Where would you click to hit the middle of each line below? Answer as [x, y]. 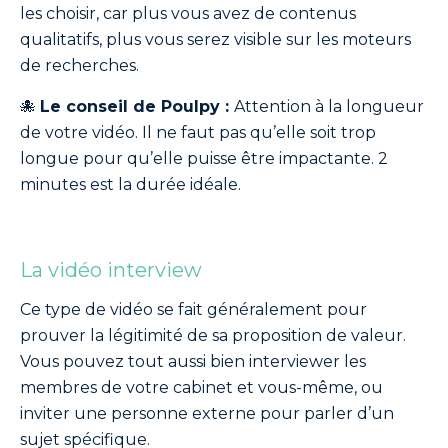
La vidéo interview [111, 270]
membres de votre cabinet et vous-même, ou [201, 387]
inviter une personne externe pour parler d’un [207, 413]
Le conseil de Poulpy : [137, 106]
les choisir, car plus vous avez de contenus [188, 13]
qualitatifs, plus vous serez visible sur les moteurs [215, 39]
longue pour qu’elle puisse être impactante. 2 [204, 158]
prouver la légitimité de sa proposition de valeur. [213, 335]
